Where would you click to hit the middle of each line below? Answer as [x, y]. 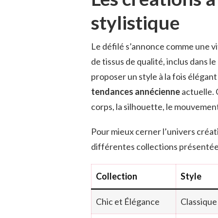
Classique [199, 201]
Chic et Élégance [128, 201]
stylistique [135, 22]
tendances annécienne [136, 91]
